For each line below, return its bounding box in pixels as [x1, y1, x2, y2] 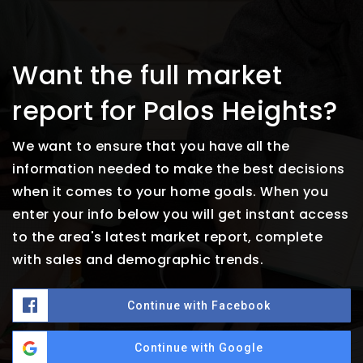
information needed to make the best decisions [12, 160, 345, 179]
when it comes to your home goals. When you [12, 182, 328, 202]
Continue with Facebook [127, 299, 271, 313]
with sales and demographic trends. [12, 250, 263, 270]
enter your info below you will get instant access [12, 205, 349, 224]
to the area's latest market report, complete [12, 228, 322, 247]
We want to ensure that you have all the [12, 137, 290, 156]
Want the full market [12, 57, 282, 94]
